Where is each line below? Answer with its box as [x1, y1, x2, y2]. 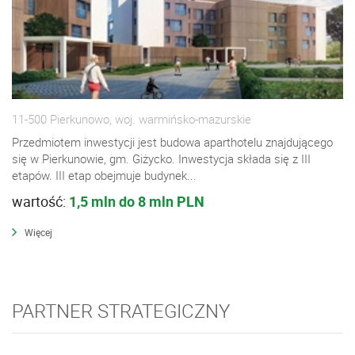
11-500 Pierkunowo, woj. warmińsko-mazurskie [12, 111, 251, 128]
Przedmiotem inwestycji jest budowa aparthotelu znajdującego [12, 134, 333, 151]
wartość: [12, 192, 69, 212]
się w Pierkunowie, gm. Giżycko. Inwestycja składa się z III [12, 151, 311, 167]
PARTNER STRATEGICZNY [12, 298, 230, 324]
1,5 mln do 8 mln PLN [69, 192, 204, 212]
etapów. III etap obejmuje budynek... [12, 167, 197, 184]
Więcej [25, 226, 52, 239]
